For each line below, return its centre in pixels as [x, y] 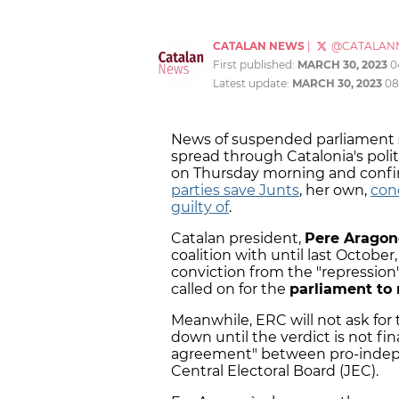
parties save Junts [235, 191]
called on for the [230, 289]
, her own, [333, 191]
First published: [255, 65]
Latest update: [252, 84]
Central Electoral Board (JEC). [278, 371]
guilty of [200, 208]
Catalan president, [238, 239]
